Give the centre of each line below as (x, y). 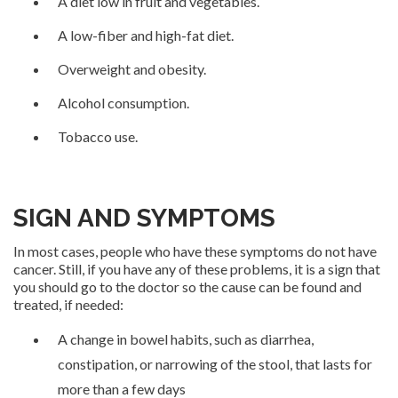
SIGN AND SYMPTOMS (144, 218)
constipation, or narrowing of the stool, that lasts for (215, 363)
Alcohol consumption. (123, 102)
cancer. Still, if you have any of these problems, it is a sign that (197, 268)
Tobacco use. (98, 136)
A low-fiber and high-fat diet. (146, 35)
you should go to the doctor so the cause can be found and (187, 286)
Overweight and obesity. (132, 68)
